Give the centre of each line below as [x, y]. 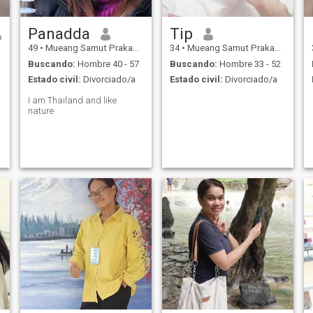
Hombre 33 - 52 [249, 64]
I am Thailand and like [72, 101]
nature [41, 111]
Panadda [59, 34]
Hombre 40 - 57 [107, 64]
